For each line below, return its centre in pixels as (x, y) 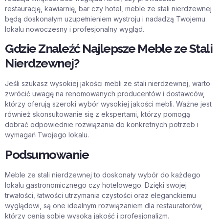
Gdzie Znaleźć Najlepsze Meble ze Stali (109, 49)
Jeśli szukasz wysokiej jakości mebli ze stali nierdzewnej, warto (108, 84)
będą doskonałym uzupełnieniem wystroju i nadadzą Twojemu (105, 19)
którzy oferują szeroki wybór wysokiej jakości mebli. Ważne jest (108, 104)
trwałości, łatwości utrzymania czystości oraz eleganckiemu (100, 195)
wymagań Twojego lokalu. (47, 135)
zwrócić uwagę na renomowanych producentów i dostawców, (105, 94)
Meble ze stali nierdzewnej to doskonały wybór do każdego (103, 175)
